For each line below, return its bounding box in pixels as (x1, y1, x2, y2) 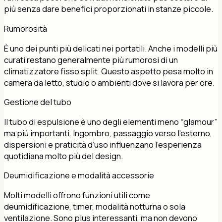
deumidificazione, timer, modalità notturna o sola (4, 201, 185, 213)
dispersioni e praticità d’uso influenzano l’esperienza (4, 138, 202, 150)
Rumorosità (4, 22, 47, 34)
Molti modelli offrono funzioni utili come (4, 189, 150, 201)
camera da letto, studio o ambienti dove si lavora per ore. (4, 76, 215, 88)
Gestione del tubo (4, 96, 71, 108)
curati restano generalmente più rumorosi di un (4, 54, 178, 65)
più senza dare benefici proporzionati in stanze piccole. (4, 3, 213, 15)
